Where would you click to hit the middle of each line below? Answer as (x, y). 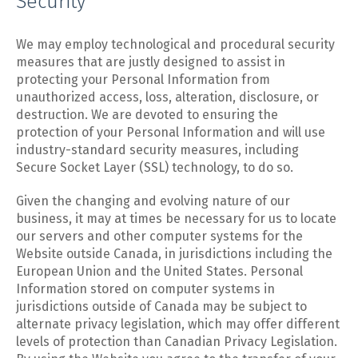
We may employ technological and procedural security (175, 44)
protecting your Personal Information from (143, 80)
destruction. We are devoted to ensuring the (147, 115)
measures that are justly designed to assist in (151, 62)
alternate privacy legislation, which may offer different (178, 324)
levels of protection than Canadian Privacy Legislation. (177, 342)
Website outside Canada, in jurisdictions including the (174, 254)
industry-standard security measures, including (157, 150)
